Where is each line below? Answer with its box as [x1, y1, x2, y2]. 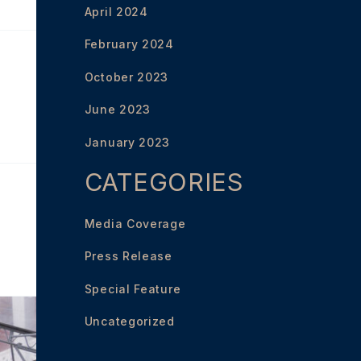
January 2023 [84, 135, 171, 149]
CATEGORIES [84, 167, 243, 197]
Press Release [84, 249, 172, 263]
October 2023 [84, 69, 169, 84]
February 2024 [84, 37, 174, 52]
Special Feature [84, 281, 181, 296]
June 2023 [84, 102, 151, 117]
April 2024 [84, 4, 148, 19]
